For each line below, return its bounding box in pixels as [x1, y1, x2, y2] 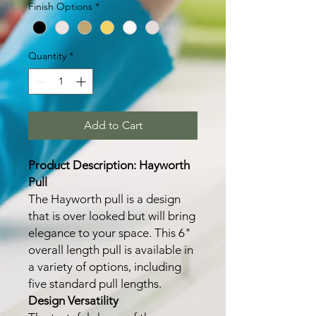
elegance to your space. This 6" [28, 226, 191, 241]
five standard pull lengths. [28, 276, 162, 291]
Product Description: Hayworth [28, 158, 190, 173]
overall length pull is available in [28, 243, 193, 257]
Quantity [28, 49, 66, 63]
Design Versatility [28, 293, 119, 308]
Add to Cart [83, 119, 142, 133]
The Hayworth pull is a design [28, 192, 181, 207]
